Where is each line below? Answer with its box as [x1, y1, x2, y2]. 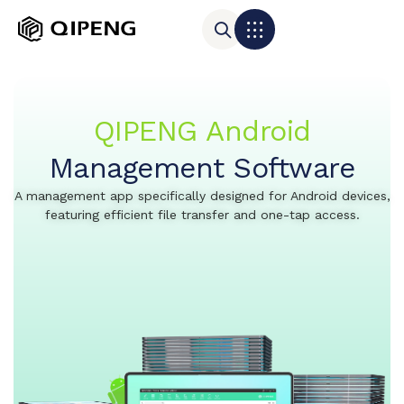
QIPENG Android [93, 114, 311, 148]
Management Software [49, 151, 355, 185]
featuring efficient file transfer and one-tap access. [44, 207, 360, 222]
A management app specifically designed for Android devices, [14, 188, 390, 203]
